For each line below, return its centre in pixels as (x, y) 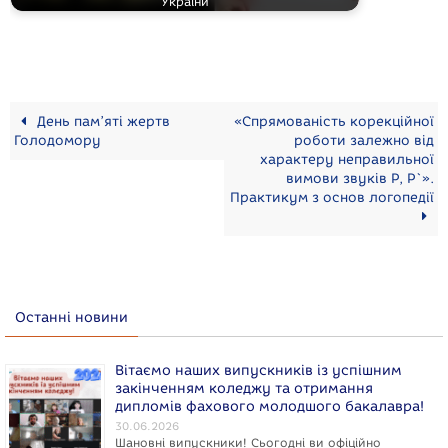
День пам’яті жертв (102, 120)
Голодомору (58, 139)
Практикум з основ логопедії (331, 196)
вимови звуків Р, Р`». (359, 177)
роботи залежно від (363, 139)
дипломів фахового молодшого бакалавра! (269, 406)
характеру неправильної (346, 158)
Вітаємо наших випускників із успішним (258, 370)
